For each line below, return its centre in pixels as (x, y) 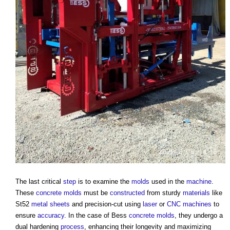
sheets (60, 204)
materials (196, 193)
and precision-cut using (106, 204)
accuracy (51, 216)
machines (197, 204)
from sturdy (164, 193)
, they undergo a (199, 216)
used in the (168, 182)
